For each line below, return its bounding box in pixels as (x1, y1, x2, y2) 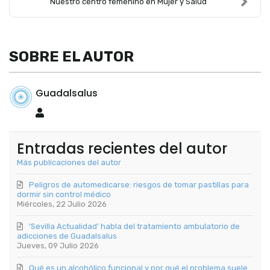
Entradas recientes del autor (17, 139, 228, 159)
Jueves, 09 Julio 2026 (17, 241, 99, 251)
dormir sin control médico (17, 190, 111, 199)
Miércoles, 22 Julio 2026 (17, 199, 107, 209)
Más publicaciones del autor (17, 158, 122, 168)
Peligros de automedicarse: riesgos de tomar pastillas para (29, 180, 250, 190)
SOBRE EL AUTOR (9, 48, 134, 65)
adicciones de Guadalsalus (17, 231, 118, 241)
